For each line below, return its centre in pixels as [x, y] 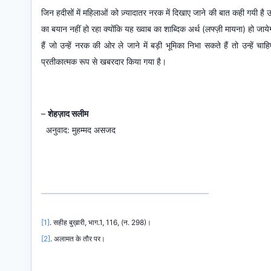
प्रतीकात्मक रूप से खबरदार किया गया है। [104, 61]
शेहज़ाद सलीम [68, 113]
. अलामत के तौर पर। [78, 239]
